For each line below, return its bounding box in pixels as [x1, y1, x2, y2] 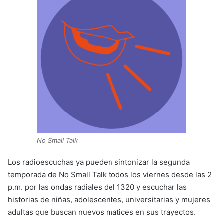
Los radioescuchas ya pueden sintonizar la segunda [8, 157, 190, 167]
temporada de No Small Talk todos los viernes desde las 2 [8, 169, 212, 179]
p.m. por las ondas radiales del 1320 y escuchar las [8, 182, 187, 192]
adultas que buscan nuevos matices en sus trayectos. [8, 207, 196, 217]
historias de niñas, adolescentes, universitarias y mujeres [8, 194, 210, 204]
